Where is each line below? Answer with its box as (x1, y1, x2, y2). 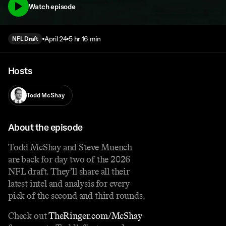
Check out (8, 210, 49, 221)
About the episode (8, 121, 83, 133)
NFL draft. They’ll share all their (8, 165, 130, 177)
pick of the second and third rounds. (8, 190, 145, 201)
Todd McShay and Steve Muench (8, 141, 132, 153)
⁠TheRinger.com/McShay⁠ (48, 210, 142, 221)
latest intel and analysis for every (8, 178, 130, 189)
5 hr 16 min (69, 34, 101, 44)
